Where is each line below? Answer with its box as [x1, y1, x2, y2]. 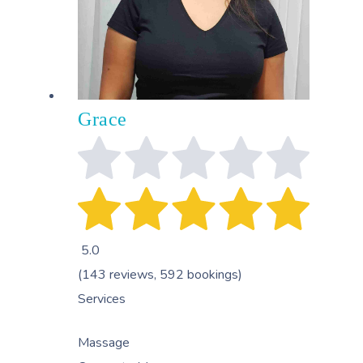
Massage [78, 334, 130, 352]
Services [78, 290, 126, 309]
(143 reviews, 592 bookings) [78, 266, 242, 284]
